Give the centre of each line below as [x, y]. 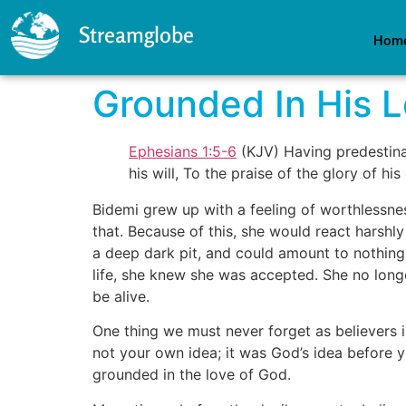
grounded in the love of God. [192, 375]
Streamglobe [136, 35]
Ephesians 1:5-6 [183, 151]
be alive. [121, 296]
